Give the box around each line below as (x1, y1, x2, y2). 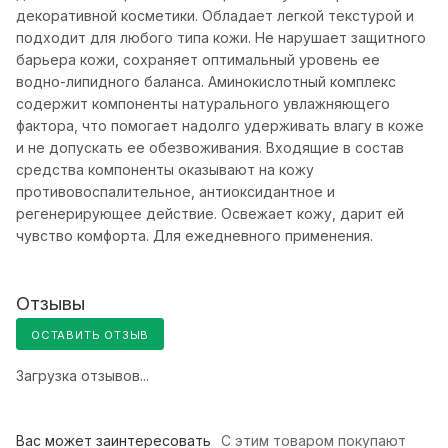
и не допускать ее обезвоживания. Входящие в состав (16, 138, 404, 156)
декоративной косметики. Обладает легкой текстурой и (16, 6, 414, 24)
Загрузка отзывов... (16, 366, 149, 384)
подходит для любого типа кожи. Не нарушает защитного (16, 28, 426, 46)
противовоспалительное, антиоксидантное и (16, 182, 335, 200)
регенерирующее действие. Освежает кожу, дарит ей (16, 204, 404, 222)
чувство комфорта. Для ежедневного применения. (16, 226, 373, 244)
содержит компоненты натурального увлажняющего (16, 94, 390, 112)
